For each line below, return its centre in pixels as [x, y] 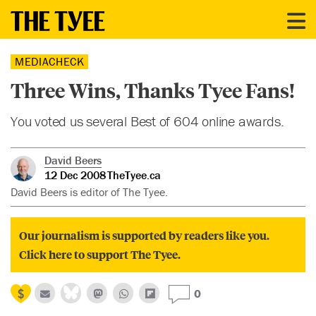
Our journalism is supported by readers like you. [144, 236]
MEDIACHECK [50, 62]
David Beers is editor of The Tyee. [89, 192]
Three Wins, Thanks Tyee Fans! [153, 90]
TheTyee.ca [134, 175]
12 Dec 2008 [75, 175]
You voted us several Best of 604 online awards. [147, 121]
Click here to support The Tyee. [100, 255]
